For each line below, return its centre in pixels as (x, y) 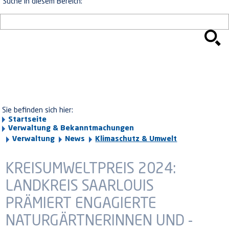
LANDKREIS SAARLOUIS (80, 187)
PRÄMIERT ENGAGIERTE (81, 204)
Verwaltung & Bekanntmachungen (71, 128)
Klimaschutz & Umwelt (136, 139)
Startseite (28, 120)
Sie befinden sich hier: (38, 110)
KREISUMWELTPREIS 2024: (91, 169)
